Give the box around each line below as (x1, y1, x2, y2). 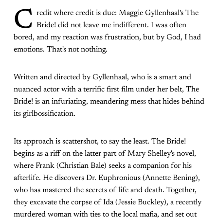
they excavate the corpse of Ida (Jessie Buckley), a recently (14, 199, 201, 207)
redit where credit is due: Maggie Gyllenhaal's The (36, 9, 199, 18)
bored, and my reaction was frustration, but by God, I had (14, 34, 201, 42)
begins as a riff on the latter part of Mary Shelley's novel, (14, 150, 196, 158)
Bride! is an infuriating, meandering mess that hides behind (14, 98, 204, 106)
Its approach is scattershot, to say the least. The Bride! (14, 138, 186, 146)
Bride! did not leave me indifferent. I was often (36, 21, 186, 30)
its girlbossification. (14, 110, 75, 118)
